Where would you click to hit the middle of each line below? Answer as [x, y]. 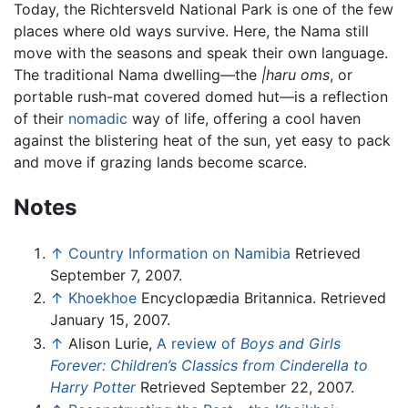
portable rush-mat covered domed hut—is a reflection [201, 96]
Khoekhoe [102, 298]
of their [41, 118]
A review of [199, 343]
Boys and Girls [291, 343]
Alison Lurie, [112, 343]
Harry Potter [93, 387]
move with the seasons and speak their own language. [201, 52]
